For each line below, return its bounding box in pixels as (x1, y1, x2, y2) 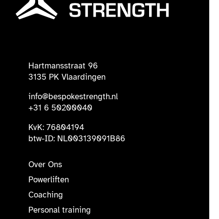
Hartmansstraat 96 (28, 61, 98, 71)
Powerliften (28, 174, 69, 185)
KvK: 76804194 (28, 122, 84, 132)
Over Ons (28, 159, 62, 170)
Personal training (28, 204, 91, 215)
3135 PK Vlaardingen (28, 72, 106, 83)
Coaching (28, 189, 63, 200)
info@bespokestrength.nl (28, 91, 118, 102)
